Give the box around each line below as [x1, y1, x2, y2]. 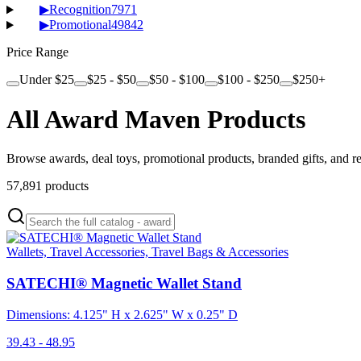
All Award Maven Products [6, 104, 305, 134]
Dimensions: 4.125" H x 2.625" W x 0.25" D [6, 307, 238, 322]
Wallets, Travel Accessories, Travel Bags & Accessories [6, 245, 288, 259]
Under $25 [19, 73, 74, 87]
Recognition [48, 2, 111, 17]
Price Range [6, 45, 68, 60]
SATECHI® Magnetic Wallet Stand [6, 275, 242, 293]
